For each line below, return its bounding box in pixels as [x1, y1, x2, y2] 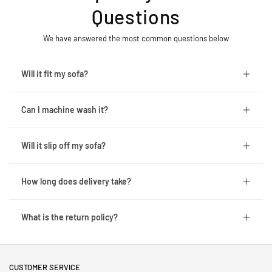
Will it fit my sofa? [21, 68, 88, 79]
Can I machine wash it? [21, 104, 108, 115]
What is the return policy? [21, 211, 118, 222]
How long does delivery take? [21, 175, 131, 186]
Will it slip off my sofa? [21, 140, 106, 151]
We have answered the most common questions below [43, 33, 229, 43]
